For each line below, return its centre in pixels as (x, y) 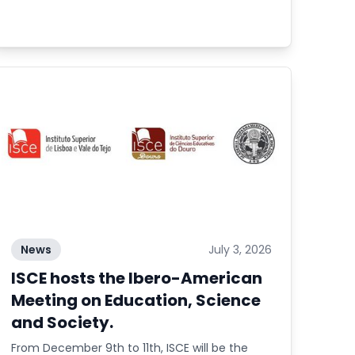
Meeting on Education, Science (136, 300)
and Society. (63, 323)
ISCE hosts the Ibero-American (137, 278)
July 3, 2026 (240, 250)
